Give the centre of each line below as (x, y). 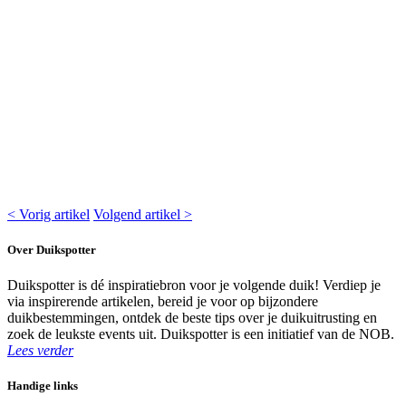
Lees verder (40, 350)
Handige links (43, 386)
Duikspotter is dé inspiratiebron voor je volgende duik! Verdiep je (194, 285)
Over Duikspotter (52, 249)
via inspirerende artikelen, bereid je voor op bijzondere (163, 301)
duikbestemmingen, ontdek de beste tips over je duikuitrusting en (192, 317)
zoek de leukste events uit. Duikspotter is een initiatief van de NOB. (201, 333)
